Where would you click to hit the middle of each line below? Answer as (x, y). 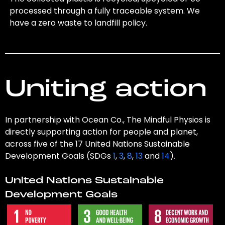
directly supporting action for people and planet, (101, 132)
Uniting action (105, 90)
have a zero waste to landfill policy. (79, 23)
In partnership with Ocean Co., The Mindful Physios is (107, 120)
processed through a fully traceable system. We (105, 11)
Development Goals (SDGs (59, 156)
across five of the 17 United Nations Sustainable (97, 144)
